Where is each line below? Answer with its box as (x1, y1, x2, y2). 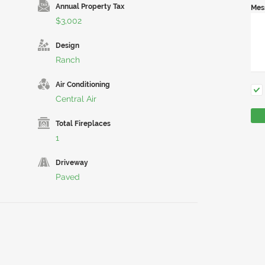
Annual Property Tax (56, 2, 124, 11)
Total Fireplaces (56, 119, 111, 128)
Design (56, 41, 79, 50)
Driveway (56, 159, 88, 167)
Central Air (56, 94, 96, 104)
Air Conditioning (56, 80, 110, 89)
